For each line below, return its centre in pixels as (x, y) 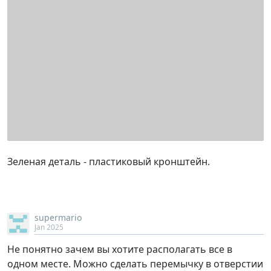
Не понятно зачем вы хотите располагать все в (120, 250)
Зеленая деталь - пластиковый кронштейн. (109, 162)
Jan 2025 (49, 227)
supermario (58, 218)
